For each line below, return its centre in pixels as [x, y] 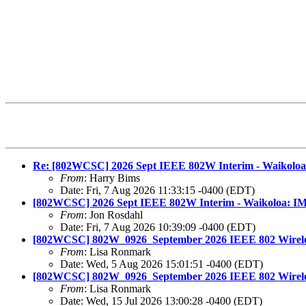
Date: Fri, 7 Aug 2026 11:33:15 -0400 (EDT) [157, 191]
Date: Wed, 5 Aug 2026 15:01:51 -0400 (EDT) [162, 264]
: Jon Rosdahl [113, 215]
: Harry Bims [112, 178]
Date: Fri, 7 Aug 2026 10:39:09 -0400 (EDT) [158, 227]
